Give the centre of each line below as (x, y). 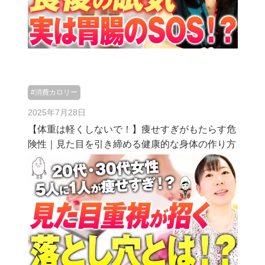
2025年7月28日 (56, 112)
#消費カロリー (54, 92)
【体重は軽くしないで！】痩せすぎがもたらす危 (132, 129)
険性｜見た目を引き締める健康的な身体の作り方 (132, 144)
